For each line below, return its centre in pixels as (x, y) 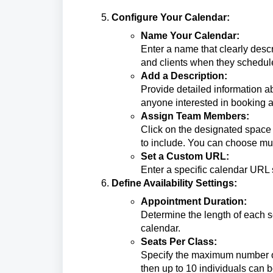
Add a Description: (184, 76)
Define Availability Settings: (174, 183)
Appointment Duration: (194, 201)
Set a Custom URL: (185, 156)
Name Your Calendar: (190, 35)
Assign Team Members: (195, 116)
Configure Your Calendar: (171, 17)
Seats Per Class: (179, 241)
